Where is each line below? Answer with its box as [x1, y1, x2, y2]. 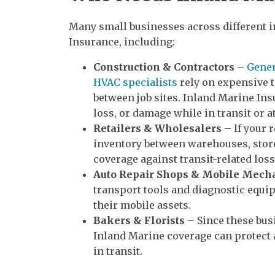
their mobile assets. [93, 198, 191, 211]
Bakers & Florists [93, 214, 185, 227]
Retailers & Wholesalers [93, 122, 222, 134]
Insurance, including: [69, 35, 175, 48]
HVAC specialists [93, 76, 177, 88]
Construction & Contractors [93, 60, 234, 73]
